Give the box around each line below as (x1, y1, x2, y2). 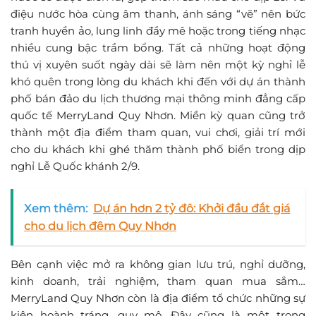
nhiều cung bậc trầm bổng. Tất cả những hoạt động (11, 40, 305, 54)
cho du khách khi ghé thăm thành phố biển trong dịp (11, 142, 305, 156)
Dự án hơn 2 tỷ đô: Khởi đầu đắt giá (93, 201, 291, 215)
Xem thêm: (24, 201, 88, 215)
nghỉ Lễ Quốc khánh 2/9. (11, 159, 140, 173)
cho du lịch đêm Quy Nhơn (24, 219, 177, 233)
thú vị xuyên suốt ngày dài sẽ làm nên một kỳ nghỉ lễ (11, 57, 305, 71)
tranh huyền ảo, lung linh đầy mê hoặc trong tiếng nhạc (11, 23, 305, 37)
